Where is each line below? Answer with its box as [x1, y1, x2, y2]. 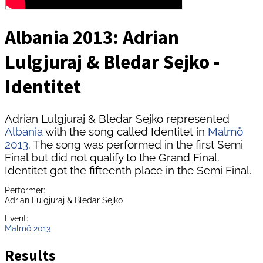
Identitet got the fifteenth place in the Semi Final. [5, 163, 252, 177]
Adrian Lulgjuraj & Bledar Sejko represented [5, 112, 230, 125]
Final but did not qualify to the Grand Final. [5, 150, 220, 164]
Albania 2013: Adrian [5, 25, 179, 50]
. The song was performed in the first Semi [28, 137, 243, 151]
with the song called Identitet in [43, 124, 208, 138]
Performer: [5, 184, 45, 195]
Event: [5, 213, 28, 224]
